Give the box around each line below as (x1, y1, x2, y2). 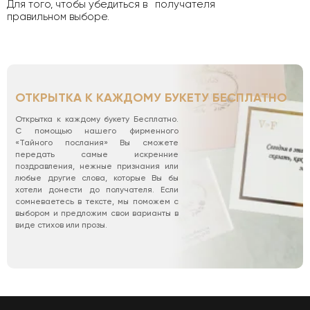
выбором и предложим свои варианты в (15, 208, 179, 218)
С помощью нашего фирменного (15, 125, 179, 136)
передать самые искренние (15, 149, 179, 159)
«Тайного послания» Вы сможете (15, 137, 179, 147)
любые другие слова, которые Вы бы (15, 172, 179, 183)
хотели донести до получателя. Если (15, 184, 179, 194)
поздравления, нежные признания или (15, 161, 179, 171)
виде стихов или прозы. (15, 219, 107, 230)
